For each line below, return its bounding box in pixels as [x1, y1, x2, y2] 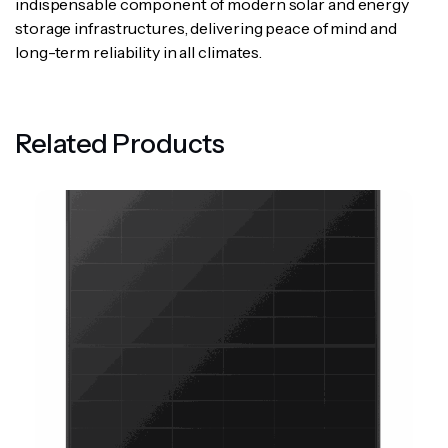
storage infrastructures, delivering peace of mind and [15, 17, 397, 38]
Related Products [15, 127, 224, 161]
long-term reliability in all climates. [15, 41, 263, 62]
